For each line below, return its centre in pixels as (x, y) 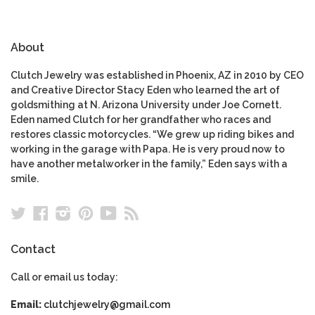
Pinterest (127, 213)
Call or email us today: (64, 277)
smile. (25, 179)
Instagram (108, 213)
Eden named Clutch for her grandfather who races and (141, 120)
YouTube (149, 213)
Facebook (85, 213)
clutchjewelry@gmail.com (107, 305)
